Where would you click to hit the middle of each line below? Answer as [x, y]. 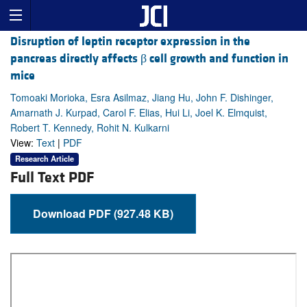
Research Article [45, 159]
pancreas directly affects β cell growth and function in [149, 59]
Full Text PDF [52, 177]
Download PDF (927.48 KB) [144, 213]
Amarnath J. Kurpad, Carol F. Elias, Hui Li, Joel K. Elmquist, [139, 113]
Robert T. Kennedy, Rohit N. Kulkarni [90, 128]
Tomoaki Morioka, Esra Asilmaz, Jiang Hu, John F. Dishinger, [142, 98]
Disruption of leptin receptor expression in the [130, 42]
